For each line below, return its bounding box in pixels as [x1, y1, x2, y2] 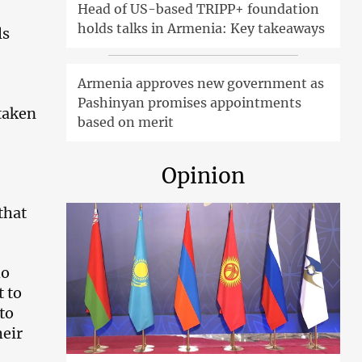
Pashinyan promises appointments [78, 95, 302, 112]
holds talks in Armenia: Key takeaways [78, 20, 326, 37]
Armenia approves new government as [78, 75, 325, 92]
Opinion [162, 162, 246, 190]
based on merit [78, 114, 175, 131]
